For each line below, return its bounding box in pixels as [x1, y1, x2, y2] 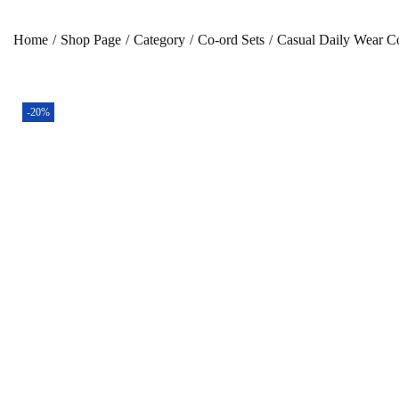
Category [134, 32, 185, 47]
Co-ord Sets [198, 32, 265, 47]
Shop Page [61, 32, 121, 47]
